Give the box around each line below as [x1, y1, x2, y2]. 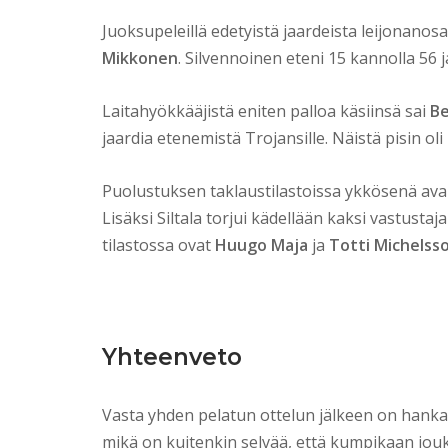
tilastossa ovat [102, 234, 215, 257]
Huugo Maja [215, 234, 308, 257]
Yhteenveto [102, 343, 242, 372]
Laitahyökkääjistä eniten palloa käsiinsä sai [102, 100, 430, 123]
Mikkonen [102, 47, 178, 70]
